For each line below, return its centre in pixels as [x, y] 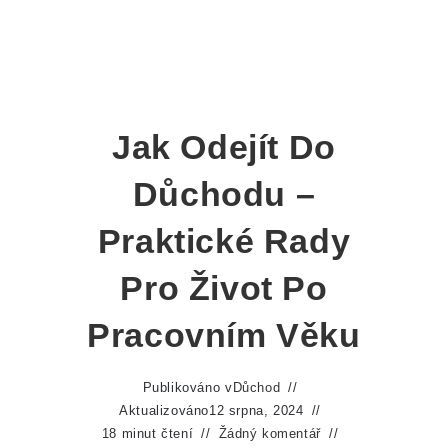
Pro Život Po [224, 288]
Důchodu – [224, 194]
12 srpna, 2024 [256, 410]
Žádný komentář [269, 433]
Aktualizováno [164, 410]
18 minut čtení [147, 433]
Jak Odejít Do [224, 147]
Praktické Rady [224, 241]
